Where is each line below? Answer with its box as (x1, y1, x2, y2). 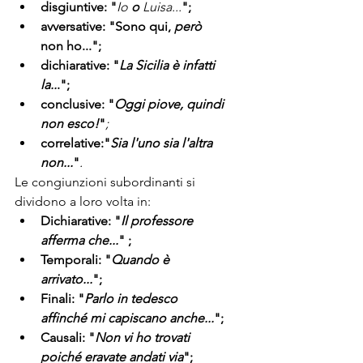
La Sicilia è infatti (119, 58, 218, 74)
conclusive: (41, 96, 105, 113)
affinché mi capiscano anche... (41, 310, 214, 327)
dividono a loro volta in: (15, 194, 151, 210)
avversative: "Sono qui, (41, 19, 174, 35)
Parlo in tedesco (84, 291, 181, 307)
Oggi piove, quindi (114, 96, 227, 113)
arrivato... (41, 271, 92, 288)
